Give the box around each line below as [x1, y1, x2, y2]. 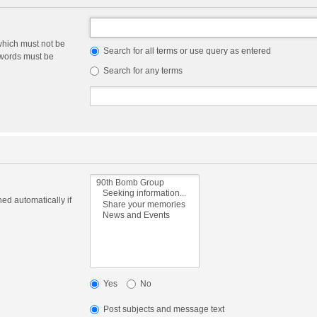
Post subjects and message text [100, 304, 224, 315]
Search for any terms [100, 65, 183, 76]
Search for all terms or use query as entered [100, 45, 271, 56]
